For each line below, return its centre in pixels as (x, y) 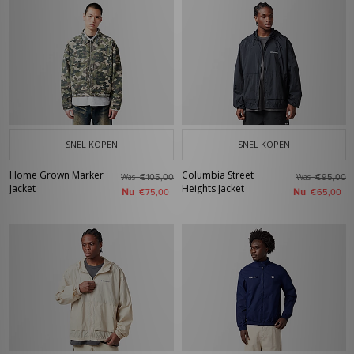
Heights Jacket (213, 188)
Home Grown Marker (56, 175)
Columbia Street (218, 175)
